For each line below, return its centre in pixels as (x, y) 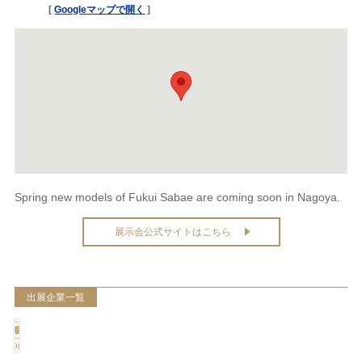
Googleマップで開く (100, 9)
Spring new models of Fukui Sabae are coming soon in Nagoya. (178, 197)
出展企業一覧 (56, 297)
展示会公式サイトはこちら (173, 232)
